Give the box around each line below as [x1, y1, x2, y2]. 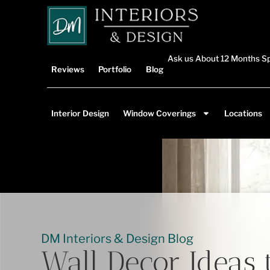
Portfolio [98, 64, 132, 74]
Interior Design [51, 108, 109, 118]
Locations [224, 108, 263, 118]
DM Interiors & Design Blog [41, 231, 194, 246]
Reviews [51, 64, 84, 74]
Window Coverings [123, 108, 196, 118]
